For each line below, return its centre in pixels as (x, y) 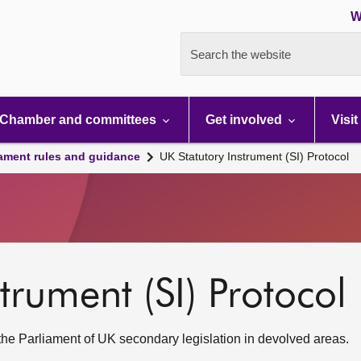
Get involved (245, 120)
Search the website (241, 54)
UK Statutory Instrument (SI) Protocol (254, 156)
